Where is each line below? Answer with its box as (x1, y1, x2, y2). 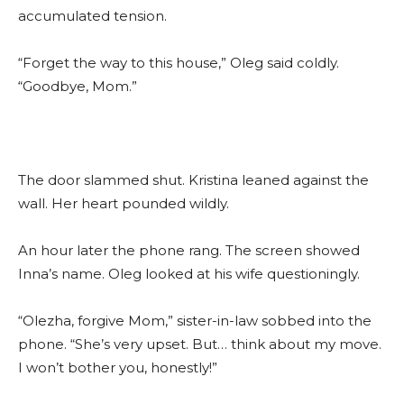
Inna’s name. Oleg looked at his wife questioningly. (18, 265, 360, 283)
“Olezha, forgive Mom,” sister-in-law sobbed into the (18, 312, 372, 330)
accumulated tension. (18, 7, 167, 25)
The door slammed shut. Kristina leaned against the (18, 171, 369, 189)
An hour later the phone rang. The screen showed (18, 242, 360, 260)
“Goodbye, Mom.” (18, 78, 137, 96)
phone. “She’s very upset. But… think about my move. (18, 335, 381, 353)
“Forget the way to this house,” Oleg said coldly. (18, 54, 339, 72)
